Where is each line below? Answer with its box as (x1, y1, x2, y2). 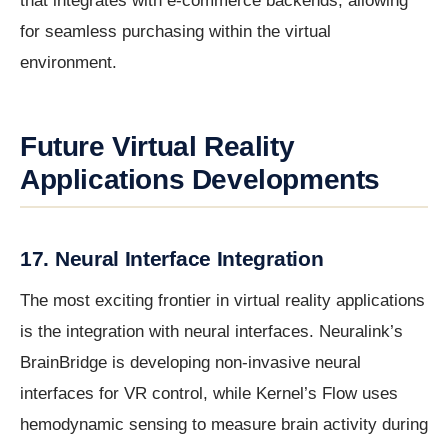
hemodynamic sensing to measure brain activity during (20, 415, 428, 435)
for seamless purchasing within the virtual (20, 22, 331, 42)
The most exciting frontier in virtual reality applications (20, 291, 425, 311)
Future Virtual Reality (20, 131, 295, 163)
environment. (20, 53, 117, 73)
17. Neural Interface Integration (20, 247, 324, 271)
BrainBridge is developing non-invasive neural (20, 353, 361, 373)
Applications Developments (20, 164, 381, 196)
